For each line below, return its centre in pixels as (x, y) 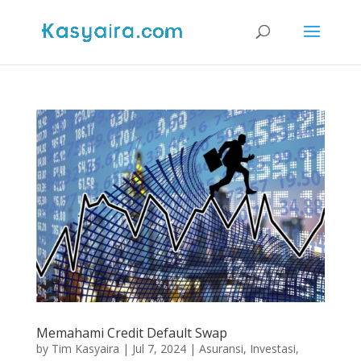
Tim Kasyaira (85, 348)
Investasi (272, 348)
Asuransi (221, 348)
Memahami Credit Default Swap (131, 332)
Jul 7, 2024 (159, 348)
